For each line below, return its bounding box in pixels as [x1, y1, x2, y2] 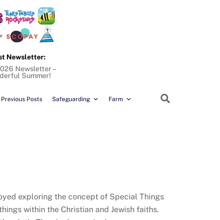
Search [169, 92, 200, 104]
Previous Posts [1, 96, 42, 103]
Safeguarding [52, 96, 90, 103]
